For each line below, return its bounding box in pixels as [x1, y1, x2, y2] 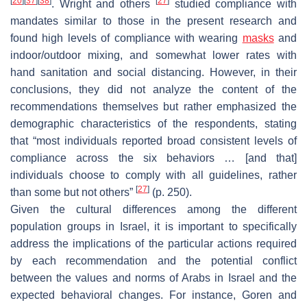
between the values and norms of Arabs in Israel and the [10, 271, 297, 284]
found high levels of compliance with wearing [10, 32, 243, 44]
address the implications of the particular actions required [10, 237, 297, 249]
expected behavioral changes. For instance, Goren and [10, 288, 297, 301]
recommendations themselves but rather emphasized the [10, 100, 297, 112]
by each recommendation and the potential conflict [10, 254, 297, 267]
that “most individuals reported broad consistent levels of [10, 134, 297, 147]
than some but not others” [10, 186, 136, 198]
